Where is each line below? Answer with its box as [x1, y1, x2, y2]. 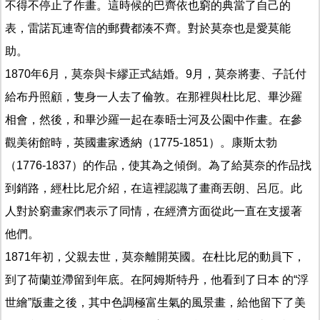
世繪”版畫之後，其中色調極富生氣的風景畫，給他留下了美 [5, 296, 306, 309]
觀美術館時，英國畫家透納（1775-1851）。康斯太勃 [5, 136, 277, 149]
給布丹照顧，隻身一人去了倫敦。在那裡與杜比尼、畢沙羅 [5, 90, 302, 103]
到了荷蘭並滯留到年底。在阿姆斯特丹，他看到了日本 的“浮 [5, 273, 309, 286]
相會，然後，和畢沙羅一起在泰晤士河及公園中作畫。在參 [5, 113, 302, 126]
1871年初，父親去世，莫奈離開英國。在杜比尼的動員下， [5, 250, 305, 263]
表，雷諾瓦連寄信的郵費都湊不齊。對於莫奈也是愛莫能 [5, 21, 291, 34]
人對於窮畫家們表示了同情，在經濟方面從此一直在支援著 [5, 204, 302, 217]
